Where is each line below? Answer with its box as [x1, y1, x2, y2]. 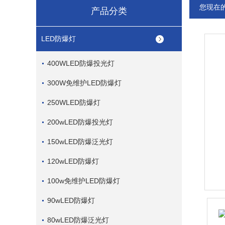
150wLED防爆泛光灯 [47, 138, 113, 146]
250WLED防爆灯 [47, 98, 100, 106]
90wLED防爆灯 [47, 196, 95, 204]
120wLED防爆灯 [47, 157, 99, 165]
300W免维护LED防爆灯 [47, 79, 122, 87]
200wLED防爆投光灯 [47, 118, 113, 126]
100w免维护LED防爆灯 [47, 177, 120, 185]
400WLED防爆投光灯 [47, 59, 115, 67]
